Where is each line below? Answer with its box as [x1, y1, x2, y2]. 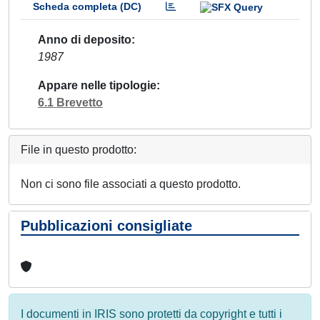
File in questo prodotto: [21, 143, 136, 156]
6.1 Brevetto [38, 96, 103, 109]
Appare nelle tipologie [38, 79, 156, 91]
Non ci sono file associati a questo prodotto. [21, 177, 241, 190]
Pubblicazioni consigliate [21, 217, 192, 234]
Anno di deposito [38, 33, 131, 46]
